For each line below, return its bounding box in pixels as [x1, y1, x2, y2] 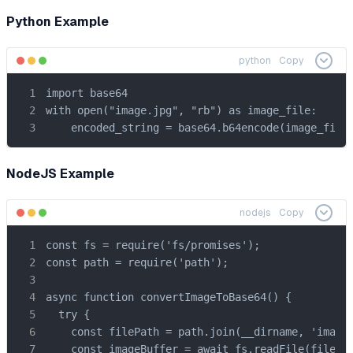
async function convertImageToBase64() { [46, 290, 292, 303]
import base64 [46, 86, 128, 99]
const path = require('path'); [46, 255, 229, 269]
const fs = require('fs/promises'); [46, 238, 260, 251]
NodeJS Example [6, 165, 114, 181]
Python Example [6, 13, 109, 29]
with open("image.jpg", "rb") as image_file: [46, 103, 317, 117]
